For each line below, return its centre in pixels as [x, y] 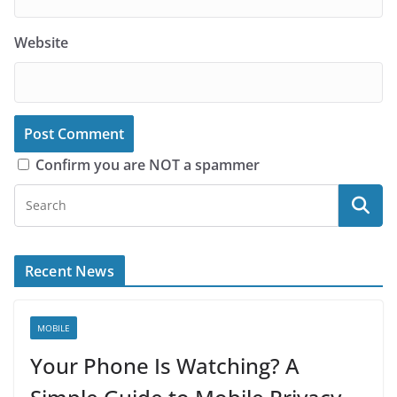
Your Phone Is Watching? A [165, 365]
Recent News [70, 271]
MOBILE [54, 327]
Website [41, 42]
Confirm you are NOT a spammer [146, 164]
